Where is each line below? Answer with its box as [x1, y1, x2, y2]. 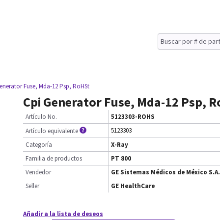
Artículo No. [26, 112, 57, 121]
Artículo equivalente [26, 127, 78, 135]
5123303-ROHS [111, 112, 155, 121]
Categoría [26, 140, 52, 149]
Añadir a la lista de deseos [23, 210, 103, 218]
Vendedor [26, 168, 51, 176]
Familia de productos [26, 154, 82, 163]
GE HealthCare [111, 182, 155, 190]
